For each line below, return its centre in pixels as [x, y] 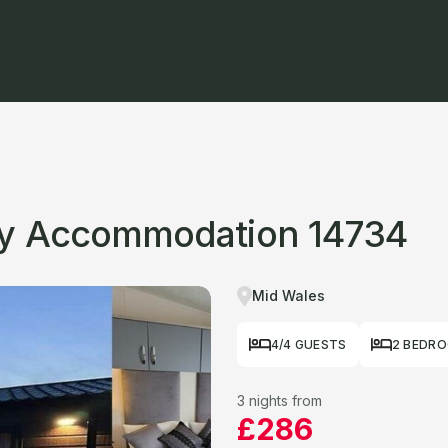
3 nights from [280, 400]
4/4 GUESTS [308, 344]
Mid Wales [289, 295]
